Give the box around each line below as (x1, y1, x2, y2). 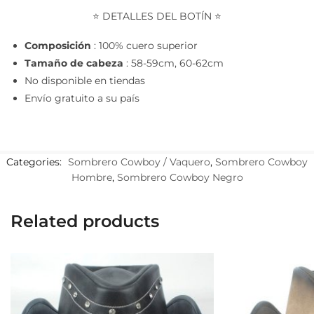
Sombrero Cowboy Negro (116, 171, 243, 184)
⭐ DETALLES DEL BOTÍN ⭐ (93, 9, 221, 22)
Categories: (6, 156, 64, 169)
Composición (25, 39, 91, 52)
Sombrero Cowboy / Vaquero (68, 156, 210, 169)
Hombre (71, 171, 112, 184)
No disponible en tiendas (25, 74, 145, 87)
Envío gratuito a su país (25, 91, 139, 104)
